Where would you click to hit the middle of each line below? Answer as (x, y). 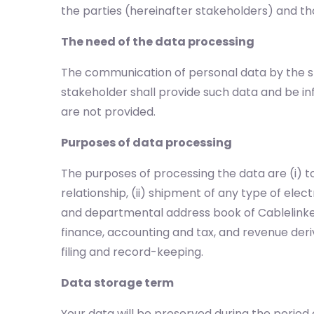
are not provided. (108, 112)
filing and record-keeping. (132, 252)
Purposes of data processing (146, 143)
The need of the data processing (158, 42)
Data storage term (117, 283)
